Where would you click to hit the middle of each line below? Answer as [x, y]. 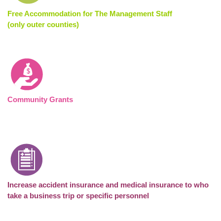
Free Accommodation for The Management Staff [90, 14]
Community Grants [40, 99]
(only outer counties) [43, 24]
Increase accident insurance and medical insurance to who [108, 185]
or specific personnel [113, 196]
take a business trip [42, 196]
